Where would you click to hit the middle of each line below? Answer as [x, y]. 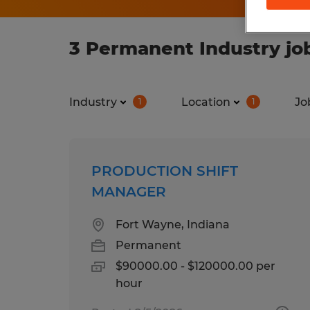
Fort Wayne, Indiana [173, 224]
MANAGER [129, 191]
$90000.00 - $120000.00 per [195, 266]
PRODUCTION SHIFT [165, 171]
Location [206, 102]
